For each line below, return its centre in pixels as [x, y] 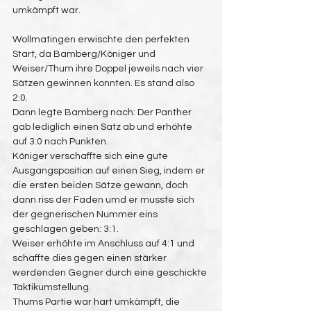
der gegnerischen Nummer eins [86, 215]
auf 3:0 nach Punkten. [60, 142]
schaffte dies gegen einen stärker [91, 258]
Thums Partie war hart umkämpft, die [97, 302]
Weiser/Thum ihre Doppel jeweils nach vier [109, 69]
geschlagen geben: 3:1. [66, 229]
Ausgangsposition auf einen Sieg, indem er [110, 171]
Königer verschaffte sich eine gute [91, 156]
